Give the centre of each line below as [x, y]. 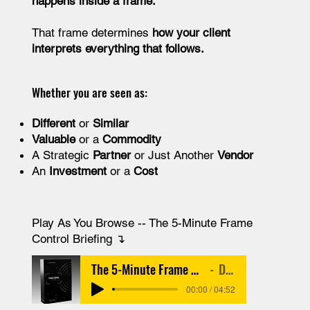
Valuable [53, 139]
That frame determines [92, 32]
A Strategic [62, 155]
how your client [191, 32]
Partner [111, 155]
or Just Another [174, 155]
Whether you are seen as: [89, 92]
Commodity [131, 139]
